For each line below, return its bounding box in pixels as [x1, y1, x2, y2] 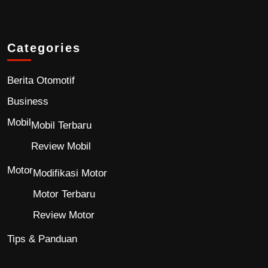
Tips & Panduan [7, 233, 77, 245]
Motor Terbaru [33, 188, 95, 200]
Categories [7, 41, 81, 54]
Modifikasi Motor [33, 167, 107, 179]
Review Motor [33, 209, 95, 221]
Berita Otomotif [7, 74, 75, 86]
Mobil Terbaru [31, 119, 92, 131]
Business [7, 95, 48, 107]
